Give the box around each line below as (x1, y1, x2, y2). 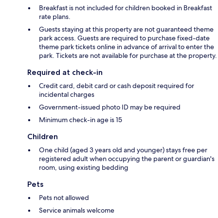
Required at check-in (27, 67, 103, 77)
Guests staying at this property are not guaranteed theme (39, 24, 214, 34)
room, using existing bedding (39, 163, 128, 172)
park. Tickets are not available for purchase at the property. (39, 51, 217, 60)
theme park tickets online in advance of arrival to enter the (39, 42, 214, 51)
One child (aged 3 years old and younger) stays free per (39, 145, 207, 154)
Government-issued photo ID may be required (39, 102, 181, 111)
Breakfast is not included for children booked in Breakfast (39, 3, 212, 12)
